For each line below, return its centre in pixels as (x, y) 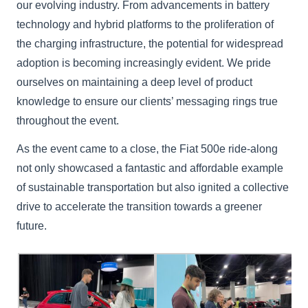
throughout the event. (68, 120)
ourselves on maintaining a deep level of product (135, 82)
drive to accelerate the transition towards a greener (140, 206)
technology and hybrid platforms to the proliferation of (145, 24)
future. (32, 225)
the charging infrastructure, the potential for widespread (150, 43)
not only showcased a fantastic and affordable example (150, 168)
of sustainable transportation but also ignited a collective (153, 187)
